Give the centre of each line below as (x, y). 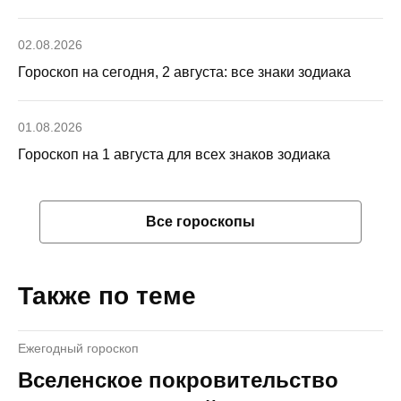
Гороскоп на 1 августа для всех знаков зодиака (174, 154)
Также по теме (107, 295)
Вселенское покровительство (178, 380)
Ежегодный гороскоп (78, 348)
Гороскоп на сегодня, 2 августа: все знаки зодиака (184, 72)
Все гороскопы (200, 221)
